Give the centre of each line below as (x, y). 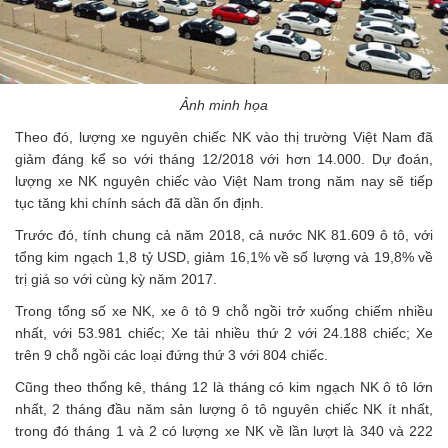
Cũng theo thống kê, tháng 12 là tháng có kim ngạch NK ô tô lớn (224, 387)
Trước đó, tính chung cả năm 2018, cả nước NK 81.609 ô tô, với (224, 235)
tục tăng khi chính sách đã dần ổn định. (139, 203)
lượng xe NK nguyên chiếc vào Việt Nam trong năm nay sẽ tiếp (224, 181)
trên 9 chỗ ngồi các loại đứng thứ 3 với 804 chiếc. (171, 355)
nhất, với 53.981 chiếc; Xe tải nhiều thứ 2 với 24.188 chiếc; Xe (224, 333)
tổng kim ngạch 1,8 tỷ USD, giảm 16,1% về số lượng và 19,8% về (224, 257)
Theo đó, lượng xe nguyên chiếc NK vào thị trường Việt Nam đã (224, 137)
